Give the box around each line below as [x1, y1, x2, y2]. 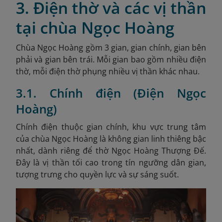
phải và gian [16, 54, 61, 65]
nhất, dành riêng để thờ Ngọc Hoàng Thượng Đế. [16, 145, 206, 157]
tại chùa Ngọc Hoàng [16, 17, 174, 39]
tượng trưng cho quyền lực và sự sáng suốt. [16, 169, 179, 180]
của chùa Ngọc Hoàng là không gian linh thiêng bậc [16, 133, 206, 145]
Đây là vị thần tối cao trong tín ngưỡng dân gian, [16, 157, 206, 168]
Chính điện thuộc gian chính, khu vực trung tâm [16, 121, 206, 133]
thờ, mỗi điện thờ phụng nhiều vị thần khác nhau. [16, 66, 200, 77]
